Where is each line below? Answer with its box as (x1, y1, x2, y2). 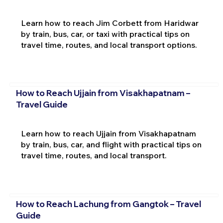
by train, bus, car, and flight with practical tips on (20, 139, 202, 150)
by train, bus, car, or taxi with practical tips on (20, 28, 190, 39)
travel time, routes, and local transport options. (20, 39, 197, 50)
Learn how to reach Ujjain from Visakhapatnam (20, 128, 196, 139)
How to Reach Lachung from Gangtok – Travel (15, 198, 201, 209)
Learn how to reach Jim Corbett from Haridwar (20, 17, 199, 28)
